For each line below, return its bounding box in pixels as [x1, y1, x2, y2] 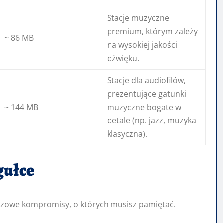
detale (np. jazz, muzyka [107, 115, 196, 126]
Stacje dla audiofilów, [107, 75, 186, 86]
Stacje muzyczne [107, 12, 169, 24]
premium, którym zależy [107, 26, 198, 37]
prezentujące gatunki [107, 88, 186, 100]
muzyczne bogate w [107, 102, 181, 113]
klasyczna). [107, 128, 147, 140]
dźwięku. [107, 53, 139, 64]
